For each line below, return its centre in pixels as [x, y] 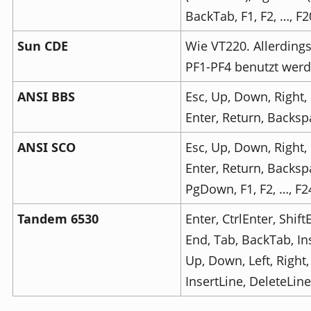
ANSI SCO [47, 147]
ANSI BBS [46, 96]
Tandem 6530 [58, 219]
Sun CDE [43, 46]
